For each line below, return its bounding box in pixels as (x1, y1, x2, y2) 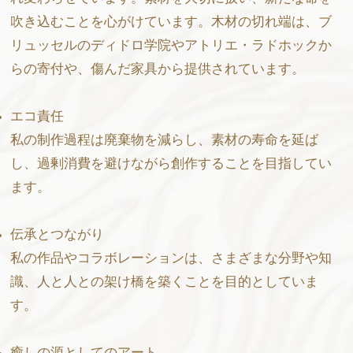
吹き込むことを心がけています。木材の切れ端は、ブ (10, 16, 332, 29)
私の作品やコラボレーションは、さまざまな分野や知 (10, 252, 332, 266)
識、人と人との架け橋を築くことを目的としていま (10, 276, 318, 289)
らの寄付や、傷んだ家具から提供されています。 (10, 63, 305, 76)
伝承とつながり (10, 229, 104, 242)
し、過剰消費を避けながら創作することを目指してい (10, 158, 332, 171)
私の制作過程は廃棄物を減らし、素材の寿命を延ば (10, 134, 318, 147)
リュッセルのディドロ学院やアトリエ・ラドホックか (10, 39, 332, 53)
